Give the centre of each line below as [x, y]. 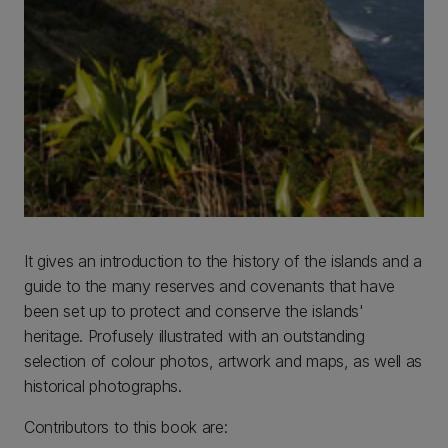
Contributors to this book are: [126, 426]
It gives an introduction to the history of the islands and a [223, 260]
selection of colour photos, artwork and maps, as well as [223, 360]
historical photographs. [103, 385]
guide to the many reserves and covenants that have [209, 285]
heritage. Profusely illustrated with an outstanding [194, 335]
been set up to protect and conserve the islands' [194, 310]
